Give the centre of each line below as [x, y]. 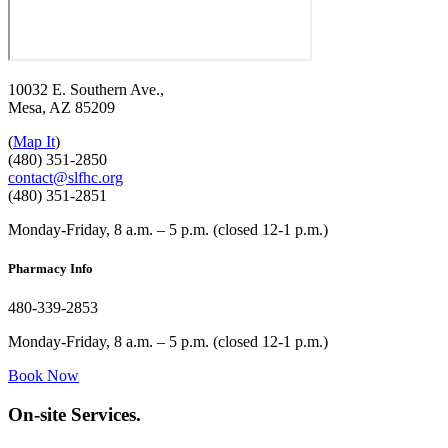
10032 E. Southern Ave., [86, 89]
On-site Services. [74, 414]
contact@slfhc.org [65, 177]
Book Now [43, 376]
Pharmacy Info [50, 268]
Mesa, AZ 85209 [61, 107]
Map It [34, 141]
